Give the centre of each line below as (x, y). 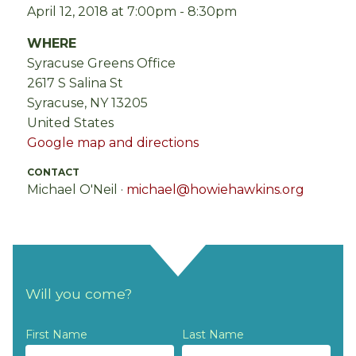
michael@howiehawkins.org (215, 190)
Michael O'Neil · (77, 190)
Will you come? (79, 294)
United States (70, 123)
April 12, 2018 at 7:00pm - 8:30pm (132, 12)
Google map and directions (113, 143)
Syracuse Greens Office (101, 64)
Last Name (213, 335)
